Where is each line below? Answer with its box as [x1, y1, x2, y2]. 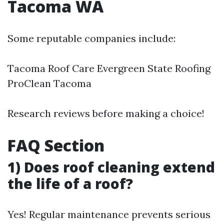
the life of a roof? [7, 173, 133, 193]
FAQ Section [7, 134, 104, 156]
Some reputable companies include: [7, 31, 175, 44]
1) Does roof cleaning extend [7, 157, 215, 176]
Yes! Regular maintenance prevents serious [7, 207, 210, 220]
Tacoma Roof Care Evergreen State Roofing [7, 61, 210, 74]
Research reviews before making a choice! [7, 106, 204, 119]
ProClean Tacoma [7, 76, 91, 89]
